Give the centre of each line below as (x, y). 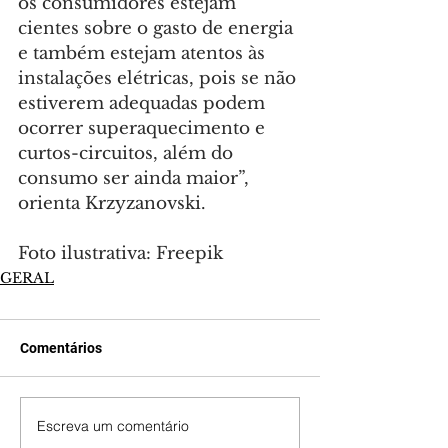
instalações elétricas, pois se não (159, 79)
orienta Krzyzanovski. (112, 204)
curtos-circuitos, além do (128, 154)
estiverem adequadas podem (144, 104)
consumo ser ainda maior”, (136, 179)
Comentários (61, 348)
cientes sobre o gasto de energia (158, 29)
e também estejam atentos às (144, 54)
